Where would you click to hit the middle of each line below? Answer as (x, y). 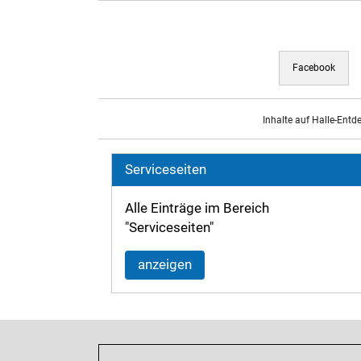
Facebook (314, 67)
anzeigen (165, 264)
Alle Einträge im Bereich (197, 208)
